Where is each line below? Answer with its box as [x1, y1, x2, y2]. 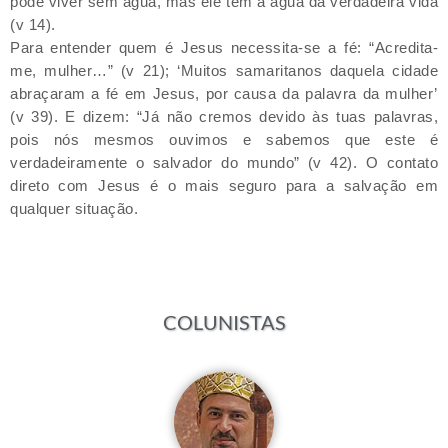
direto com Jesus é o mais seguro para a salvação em [10, 177, 438, 195]
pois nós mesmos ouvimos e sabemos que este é [10, 131, 438, 149]
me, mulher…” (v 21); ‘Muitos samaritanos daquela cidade [10, 62, 438, 80]
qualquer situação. [10, 200, 138, 218]
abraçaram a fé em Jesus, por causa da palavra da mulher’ [10, 85, 438, 103]
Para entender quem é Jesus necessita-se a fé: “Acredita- [10, 39, 438, 57]
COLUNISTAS [162, 310, 286, 335]
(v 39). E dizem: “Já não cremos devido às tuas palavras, [10, 108, 438, 126]
